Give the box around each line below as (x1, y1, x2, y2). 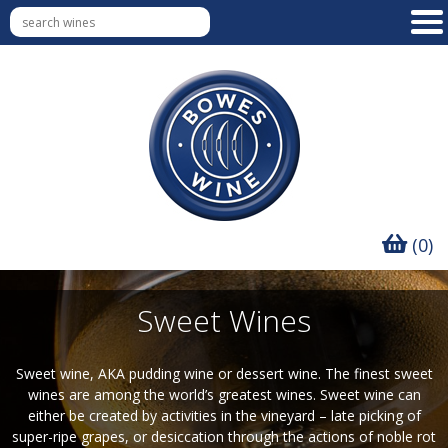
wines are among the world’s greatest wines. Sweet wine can (27, 385, 421, 404)
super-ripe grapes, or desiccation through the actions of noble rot (12, 427, 436, 446)
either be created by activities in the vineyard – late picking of (27, 406, 421, 425)
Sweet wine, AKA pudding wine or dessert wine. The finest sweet (15, 364, 433, 383)
